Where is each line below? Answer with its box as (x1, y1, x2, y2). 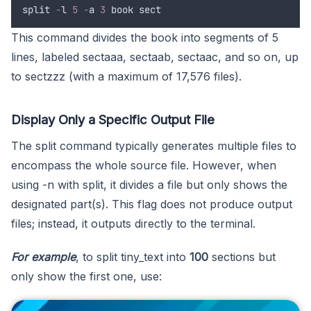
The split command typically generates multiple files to (11, 138, 296, 153)
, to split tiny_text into (76, 249, 190, 264)
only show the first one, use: (11, 269, 162, 283)
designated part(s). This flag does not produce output (11, 196, 292, 211)
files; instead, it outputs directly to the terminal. (11, 216, 255, 230)
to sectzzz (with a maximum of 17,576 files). (11, 69, 242, 83)
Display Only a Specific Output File (11, 111, 215, 127)
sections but (208, 249, 276, 264)
